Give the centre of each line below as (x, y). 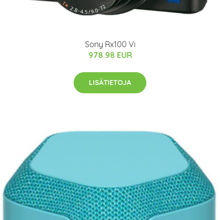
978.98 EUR (110, 55)
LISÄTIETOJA (110, 82)
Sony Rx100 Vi (110, 44)
